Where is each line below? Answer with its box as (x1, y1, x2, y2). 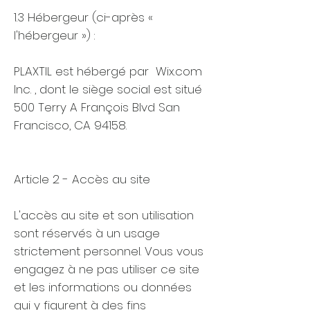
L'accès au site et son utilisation (14, 207, 194, 224)
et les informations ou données (14, 279, 192, 295)
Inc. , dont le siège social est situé (14, 81, 202, 98)
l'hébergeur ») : (14, 27, 98, 44)
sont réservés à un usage (14, 225, 160, 241)
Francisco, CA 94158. (14, 117, 127, 134)
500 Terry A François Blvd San (14, 99, 180, 116)
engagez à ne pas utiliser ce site (14, 261, 199, 277)
